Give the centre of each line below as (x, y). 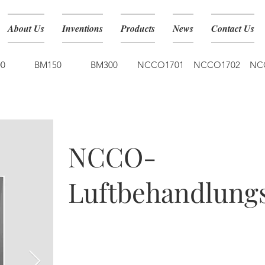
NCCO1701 (160, 65)
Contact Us (232, 28)
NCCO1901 (133, 123)
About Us (26, 28)
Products (138, 28)
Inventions (82, 28)
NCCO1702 (216, 65)
